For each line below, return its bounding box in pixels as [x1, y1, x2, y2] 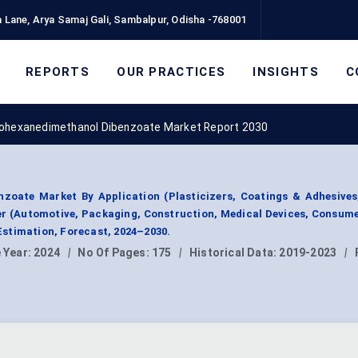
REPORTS [25, 64, 90, 79]
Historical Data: [189, 246, 280, 260]
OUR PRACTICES [117, 64, 226, 79]
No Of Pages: [78, 246, 152, 260]
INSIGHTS [253, 64, 319, 79]
